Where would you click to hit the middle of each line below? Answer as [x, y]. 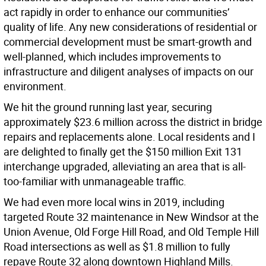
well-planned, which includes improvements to [112, 57]
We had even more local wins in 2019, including [114, 202]
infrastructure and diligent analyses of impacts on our [129, 72]
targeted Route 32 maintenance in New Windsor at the [131, 217]
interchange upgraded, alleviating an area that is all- [125, 167]
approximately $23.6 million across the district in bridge [133, 122]
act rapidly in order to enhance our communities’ [117, 12]
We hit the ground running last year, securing [108, 107]
